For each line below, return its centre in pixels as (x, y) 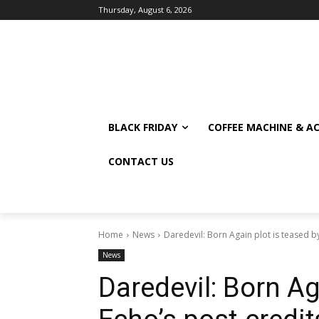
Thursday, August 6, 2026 (145, 10)
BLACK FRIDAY (143, 127)
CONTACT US (141, 161)
